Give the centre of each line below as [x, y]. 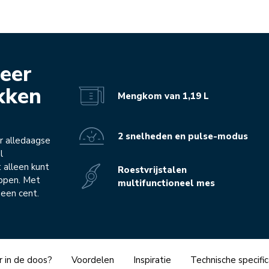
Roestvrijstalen [153, 170]
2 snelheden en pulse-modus [183, 136]
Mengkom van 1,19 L [164, 96]
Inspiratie [152, 260]
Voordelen [93, 260]
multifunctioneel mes [167, 183]
